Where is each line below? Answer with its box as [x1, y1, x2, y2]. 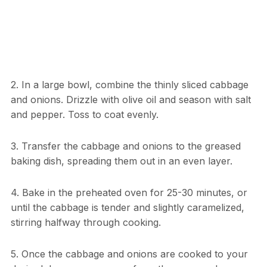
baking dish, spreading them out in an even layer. [10, 155, 232, 167]
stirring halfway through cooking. [10, 216, 161, 229]
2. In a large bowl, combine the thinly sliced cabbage [10, 79, 249, 91]
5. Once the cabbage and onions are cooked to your [10, 248, 248, 260]
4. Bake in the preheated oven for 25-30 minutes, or [10, 187, 247, 199]
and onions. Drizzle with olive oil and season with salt [10, 94, 251, 106]
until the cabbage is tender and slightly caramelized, [10, 201, 244, 214]
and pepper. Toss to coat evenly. [10, 108, 159, 121]
